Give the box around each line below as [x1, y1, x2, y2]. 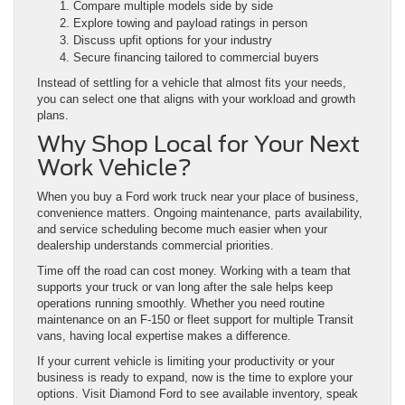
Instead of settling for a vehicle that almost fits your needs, [37, 76, 346, 90]
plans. [37, 108, 69, 123]
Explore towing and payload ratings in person [73, 16, 307, 31]
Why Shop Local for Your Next [37, 131, 360, 158]
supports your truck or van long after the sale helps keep [37, 280, 333, 295]
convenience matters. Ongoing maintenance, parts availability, [37, 206, 363, 221]
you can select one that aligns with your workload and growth [37, 92, 355, 107]
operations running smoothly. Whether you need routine [37, 297, 325, 311]
